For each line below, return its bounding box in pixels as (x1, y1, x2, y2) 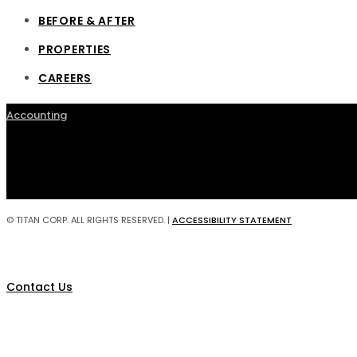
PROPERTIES (38, 41, 111, 57)
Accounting (6, 107, 67, 123)
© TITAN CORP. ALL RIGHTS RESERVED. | (6, 213, 172, 226)
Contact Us (6, 278, 73, 295)
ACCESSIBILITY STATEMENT (172, 213, 292, 226)
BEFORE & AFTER (38, 12, 135, 29)
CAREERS (38, 69, 92, 86)
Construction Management (6, 298, 151, 314)
